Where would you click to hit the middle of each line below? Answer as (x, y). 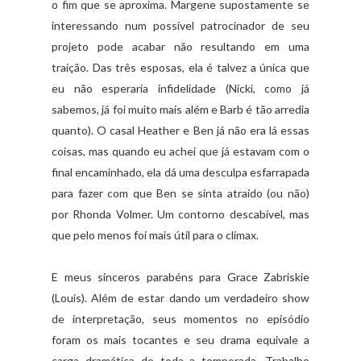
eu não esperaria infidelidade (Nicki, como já (180, 89)
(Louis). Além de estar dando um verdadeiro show (180, 298)
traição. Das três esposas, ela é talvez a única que (180, 68)
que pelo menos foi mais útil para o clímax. (155, 235)
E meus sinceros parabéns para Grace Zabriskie (180, 277)
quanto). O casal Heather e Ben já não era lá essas (180, 131)
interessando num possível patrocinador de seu (180, 26)
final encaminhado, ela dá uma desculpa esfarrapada (180, 172)
